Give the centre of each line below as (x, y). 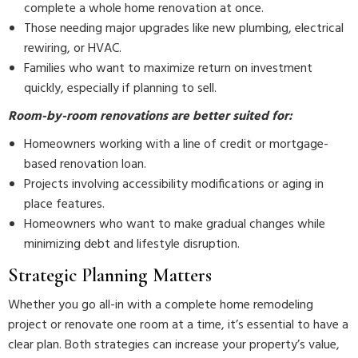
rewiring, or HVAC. (73, 49)
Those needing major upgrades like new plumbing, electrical (184, 29)
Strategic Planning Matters (110, 275)
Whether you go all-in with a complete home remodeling (161, 305)
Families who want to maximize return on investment (168, 69)
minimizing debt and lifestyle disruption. (132, 245)
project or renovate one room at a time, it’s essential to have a (178, 325)
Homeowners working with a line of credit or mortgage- (176, 145)
